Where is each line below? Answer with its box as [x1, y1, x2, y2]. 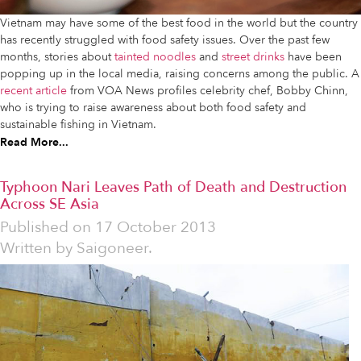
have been [284, 49, 342, 65]
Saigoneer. [77, 238, 152, 259]
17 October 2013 [95, 217, 216, 239]
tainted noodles [114, 49, 196, 65]
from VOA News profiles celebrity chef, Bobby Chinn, [67, 83, 348, 99]
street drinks [222, 49, 284, 65]
